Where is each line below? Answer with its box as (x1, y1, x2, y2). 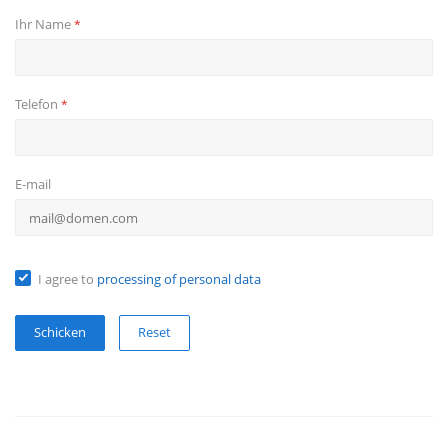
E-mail (15, 175, 51, 194)
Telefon (15, 95, 61, 114)
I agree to (38, 270, 97, 289)
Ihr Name (15, 15, 74, 34)
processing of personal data (97, 270, 261, 289)
